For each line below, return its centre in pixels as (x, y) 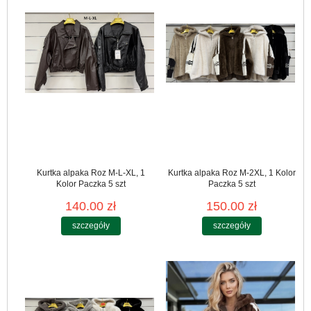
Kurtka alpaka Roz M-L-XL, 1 (91, 173)
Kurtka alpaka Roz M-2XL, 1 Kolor (232, 173)
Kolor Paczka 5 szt (91, 184)
